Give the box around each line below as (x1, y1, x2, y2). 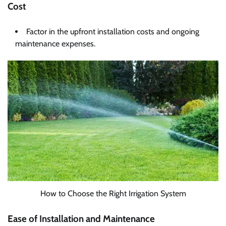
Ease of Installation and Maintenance (8, 212, 155, 224)
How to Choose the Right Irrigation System (40, 188, 186, 198)
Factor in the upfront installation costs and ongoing (26, 26, 199, 36)
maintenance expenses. (15, 38, 95, 48)
